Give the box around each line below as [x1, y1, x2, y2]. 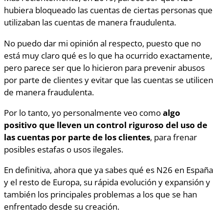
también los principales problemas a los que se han [4, 188, 197, 200]
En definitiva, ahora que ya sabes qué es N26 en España [4, 164, 213, 176]
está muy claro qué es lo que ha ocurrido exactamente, [4, 49, 212, 61]
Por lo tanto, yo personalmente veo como [4, 106, 163, 118]
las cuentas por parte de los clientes [4, 131, 150, 143]
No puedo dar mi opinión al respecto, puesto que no [4, 37, 201, 49]
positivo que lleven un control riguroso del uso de [4, 118, 207, 131]
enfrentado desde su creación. [4, 200, 119, 213]
